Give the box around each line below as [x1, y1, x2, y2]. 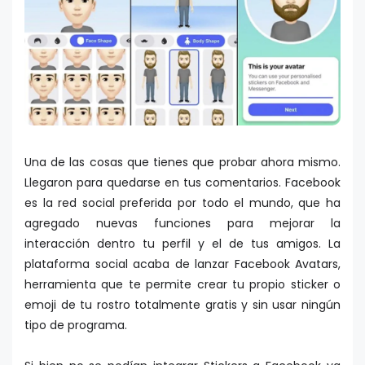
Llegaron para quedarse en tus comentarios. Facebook [24, 174, 341, 191]
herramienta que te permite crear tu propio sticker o [24, 276, 341, 293]
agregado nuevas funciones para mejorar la [24, 215, 341, 232]
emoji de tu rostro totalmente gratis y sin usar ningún [24, 297, 341, 314]
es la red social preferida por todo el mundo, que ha [24, 195, 341, 212]
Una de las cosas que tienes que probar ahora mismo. [24, 154, 341, 171]
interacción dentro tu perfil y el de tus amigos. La [24, 235, 341, 253]
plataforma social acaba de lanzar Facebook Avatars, [24, 256, 341, 273]
